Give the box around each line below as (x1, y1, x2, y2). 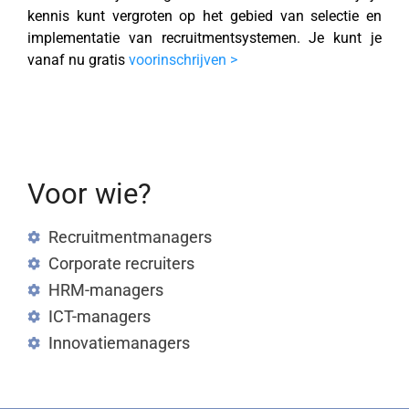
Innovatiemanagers (47, 333, 190, 353)
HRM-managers (47, 280, 163, 300)
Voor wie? (27, 176, 152, 211)
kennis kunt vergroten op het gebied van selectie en (27, 6, 382, 25)
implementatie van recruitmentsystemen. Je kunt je (27, 28, 382, 47)
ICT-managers (47, 307, 151, 327)
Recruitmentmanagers (47, 227, 212, 247)
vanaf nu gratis (27, 50, 129, 68)
